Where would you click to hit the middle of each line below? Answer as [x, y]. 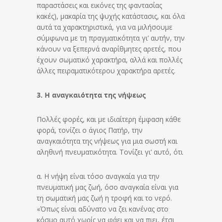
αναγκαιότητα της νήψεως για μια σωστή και [107, 141]
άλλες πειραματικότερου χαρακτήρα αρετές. [106, 70]
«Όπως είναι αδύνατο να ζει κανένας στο [103, 209]
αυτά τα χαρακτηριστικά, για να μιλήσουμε [105, 27]
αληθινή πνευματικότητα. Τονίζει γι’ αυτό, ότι [110, 152]
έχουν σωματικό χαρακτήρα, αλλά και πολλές [110, 59]
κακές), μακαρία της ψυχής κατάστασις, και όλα [111, 16]
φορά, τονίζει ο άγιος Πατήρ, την [90, 130]
